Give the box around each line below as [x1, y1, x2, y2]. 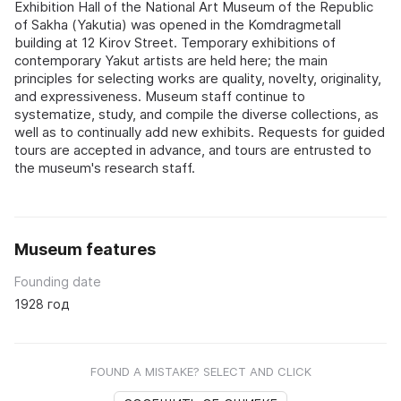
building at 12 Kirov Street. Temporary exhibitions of [14, 34, 336, 52]
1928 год [14, 296, 69, 312]
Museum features [14, 240, 156, 260]
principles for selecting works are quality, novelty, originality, [14, 70, 381, 88]
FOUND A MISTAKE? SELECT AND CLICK [90, 364, 311, 380]
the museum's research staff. [14, 159, 195, 177]
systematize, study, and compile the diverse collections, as [14, 106, 379, 124]
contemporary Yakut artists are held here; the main [14, 52, 328, 70]
